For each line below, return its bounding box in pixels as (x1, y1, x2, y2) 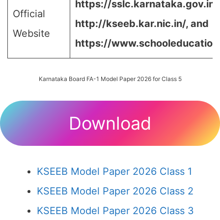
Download (69, 112, 151, 134)
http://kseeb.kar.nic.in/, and (75, 18, 209, 29)
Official (13, 8, 45, 20)
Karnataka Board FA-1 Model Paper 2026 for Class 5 (38, 75, 182, 82)
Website (13, 27, 50, 39)
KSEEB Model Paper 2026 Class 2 (37, 185, 193, 197)
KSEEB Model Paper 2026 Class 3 (37, 205, 194, 217)
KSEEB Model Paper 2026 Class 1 (37, 165, 192, 177)
